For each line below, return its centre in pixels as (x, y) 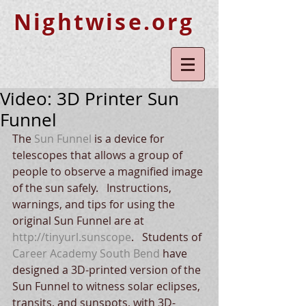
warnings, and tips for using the (95, 204)
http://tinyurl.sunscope (72, 237)
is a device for (129, 139)
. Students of (168, 237)
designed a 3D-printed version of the (108, 270)
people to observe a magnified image (109, 171)
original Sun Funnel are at (80, 221)
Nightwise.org (104, 22)
